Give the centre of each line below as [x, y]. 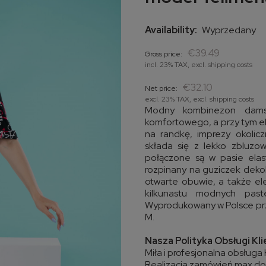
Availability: [171, 30]
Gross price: [164, 54]
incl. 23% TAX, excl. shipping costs [199, 65]
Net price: [161, 88]
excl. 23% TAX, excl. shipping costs [199, 99]
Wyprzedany [229, 30]
